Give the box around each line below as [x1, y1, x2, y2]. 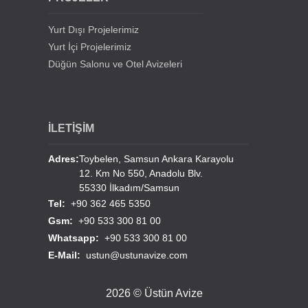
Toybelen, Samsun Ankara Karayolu [79, 153, 234, 164]
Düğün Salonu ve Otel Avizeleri [48, 58, 183, 69]
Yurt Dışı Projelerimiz [48, 23, 140, 35]
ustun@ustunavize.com [86, 249, 188, 261]
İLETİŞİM [48, 122, 95, 134]
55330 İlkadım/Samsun [79, 181, 180, 193]
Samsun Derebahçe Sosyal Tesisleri [36, 21, 193, 32]
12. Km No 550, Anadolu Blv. [79, 167, 203, 179]
